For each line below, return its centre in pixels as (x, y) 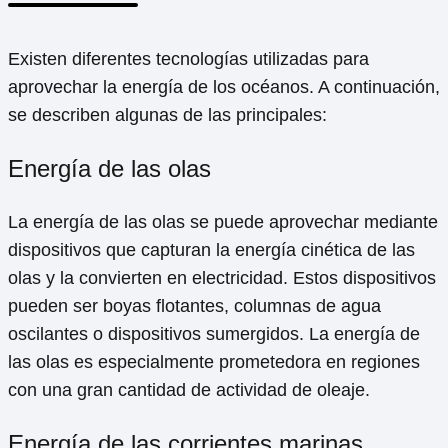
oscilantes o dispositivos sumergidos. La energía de (214, 334)
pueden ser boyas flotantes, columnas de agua (194, 306)
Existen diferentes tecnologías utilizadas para (188, 59)
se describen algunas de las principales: (167, 115)
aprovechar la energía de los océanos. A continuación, (224, 87)
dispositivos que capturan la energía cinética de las (211, 250)
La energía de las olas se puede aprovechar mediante (223, 222)
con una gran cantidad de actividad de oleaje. (189, 390)
